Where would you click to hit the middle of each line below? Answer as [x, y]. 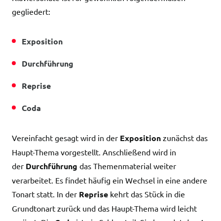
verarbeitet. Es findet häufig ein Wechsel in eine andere [110, 180]
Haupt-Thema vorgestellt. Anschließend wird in [94, 152]
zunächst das [184, 138]
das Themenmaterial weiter [127, 166]
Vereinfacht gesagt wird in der [66, 138]
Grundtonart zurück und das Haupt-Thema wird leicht [104, 208]
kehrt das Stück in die [147, 194]
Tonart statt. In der [45, 194]
